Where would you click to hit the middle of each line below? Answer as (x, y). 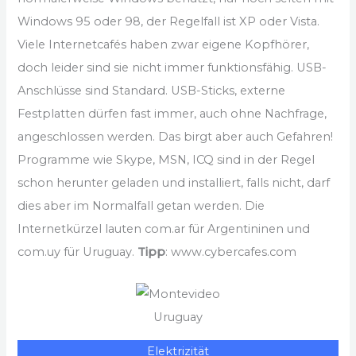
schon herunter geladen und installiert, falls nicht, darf (174, 183)
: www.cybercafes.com (231, 252)
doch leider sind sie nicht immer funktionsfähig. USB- (172, 68)
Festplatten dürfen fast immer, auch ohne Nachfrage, (172, 114)
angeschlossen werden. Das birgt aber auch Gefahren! (176, 137)
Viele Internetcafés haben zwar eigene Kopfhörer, (164, 45)
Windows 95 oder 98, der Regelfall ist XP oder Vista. (169, 22)
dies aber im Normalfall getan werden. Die (141, 206)
